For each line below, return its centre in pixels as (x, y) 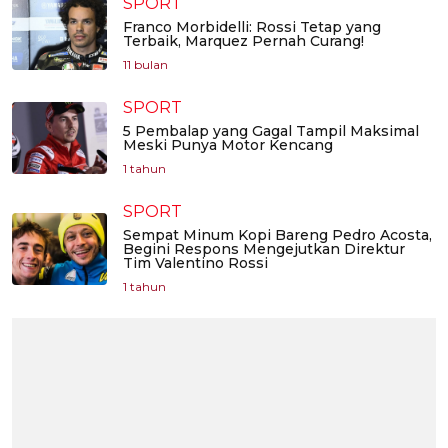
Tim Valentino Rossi (195, 263)
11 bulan (145, 65)
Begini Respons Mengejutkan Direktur (264, 249)
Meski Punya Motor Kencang (228, 145)
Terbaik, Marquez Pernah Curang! (243, 41)
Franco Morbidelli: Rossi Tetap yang (252, 27)
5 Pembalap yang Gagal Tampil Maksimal (271, 131)
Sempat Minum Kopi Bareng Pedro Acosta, (277, 235)
